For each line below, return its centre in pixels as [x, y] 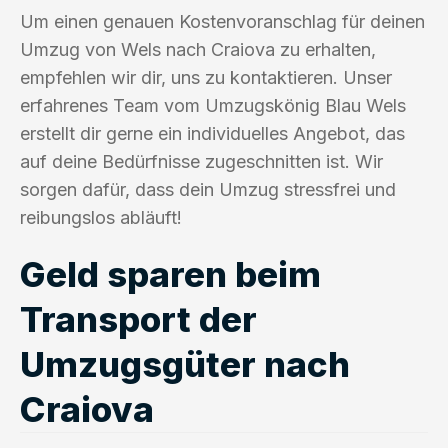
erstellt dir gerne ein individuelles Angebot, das [212, 133]
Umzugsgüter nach [185, 363]
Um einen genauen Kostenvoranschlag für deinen [222, 21]
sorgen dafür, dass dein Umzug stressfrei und [208, 189]
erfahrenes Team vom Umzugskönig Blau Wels [213, 105]
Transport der [138, 318]
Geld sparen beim [170, 273]
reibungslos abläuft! [101, 217]
